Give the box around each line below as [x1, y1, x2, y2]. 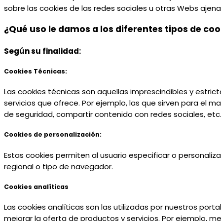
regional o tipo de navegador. [4, 161, 113, 172]
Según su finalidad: [4, 45, 81, 56]
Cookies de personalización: [4, 130, 102, 139]
